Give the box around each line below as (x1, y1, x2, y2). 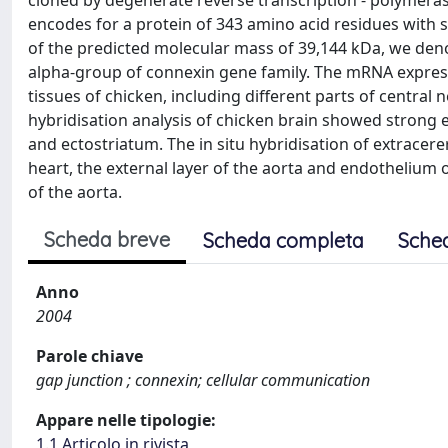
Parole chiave (36, 345, 143, 367)
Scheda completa (203, 228, 364, 253)
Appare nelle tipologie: (36, 409, 216, 431)
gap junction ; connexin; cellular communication (36, 369, 370, 391)
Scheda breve (44, 227, 170, 252)
